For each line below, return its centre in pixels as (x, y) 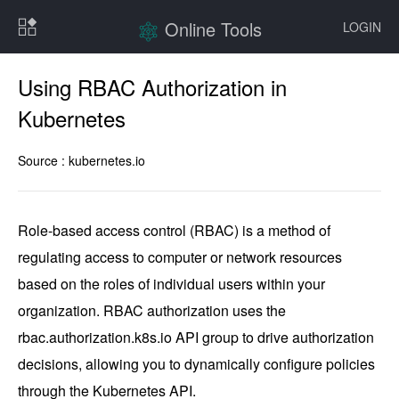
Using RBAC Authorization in (152, 87)
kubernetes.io (107, 160)
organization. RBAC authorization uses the (152, 310)
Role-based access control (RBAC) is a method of (174, 230)
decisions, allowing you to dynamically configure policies (196, 364)
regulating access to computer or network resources (180, 257)
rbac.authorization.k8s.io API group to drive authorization (196, 337)
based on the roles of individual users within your (171, 284)
